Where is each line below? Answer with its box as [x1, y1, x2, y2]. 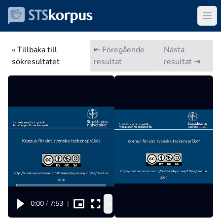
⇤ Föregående [93, 44, 145, 55]
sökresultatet [12, 56, 60, 67]
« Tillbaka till [12, 44, 57, 55]
